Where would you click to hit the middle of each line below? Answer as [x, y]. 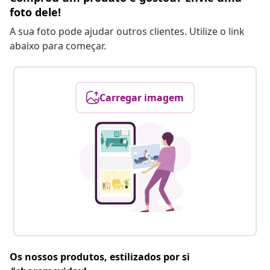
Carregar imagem [142, 98]
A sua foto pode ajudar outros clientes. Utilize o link [127, 32]
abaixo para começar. [58, 46]
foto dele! [35, 12]
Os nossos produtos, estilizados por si [100, 257]
